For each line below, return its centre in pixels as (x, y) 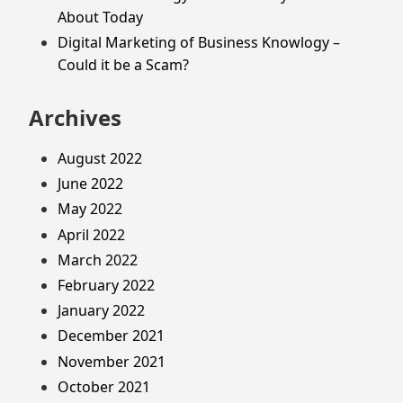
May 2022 (90, 209)
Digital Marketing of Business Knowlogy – (199, 43)
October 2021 (104, 386)
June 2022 (90, 184)
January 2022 (101, 311)
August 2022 (100, 159)
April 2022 (91, 234)
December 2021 (111, 336)
